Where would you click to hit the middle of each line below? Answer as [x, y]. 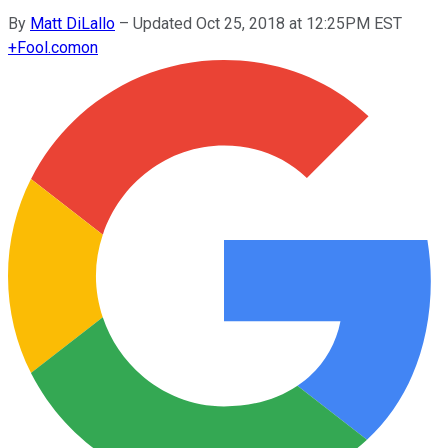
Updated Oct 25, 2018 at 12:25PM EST [267, 23]
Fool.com [49, 47]
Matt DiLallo [72, 23]
